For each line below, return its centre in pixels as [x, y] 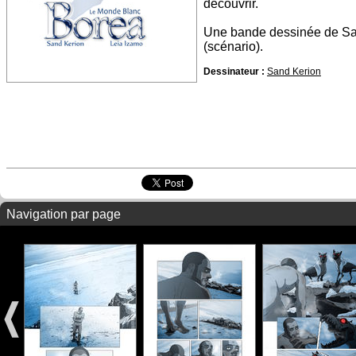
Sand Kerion [294, 72]
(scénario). [233, 46]
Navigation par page [64, 214]
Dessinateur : [234, 72]
